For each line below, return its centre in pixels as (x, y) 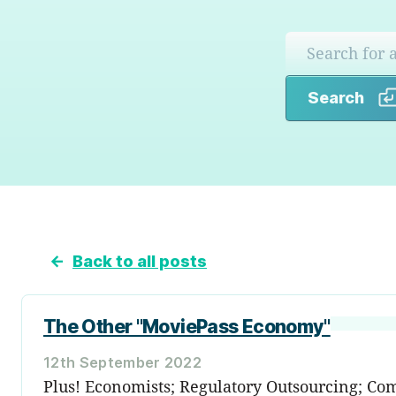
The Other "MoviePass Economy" (187, 326)
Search (336, 97)
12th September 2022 (123, 362)
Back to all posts (140, 261)
